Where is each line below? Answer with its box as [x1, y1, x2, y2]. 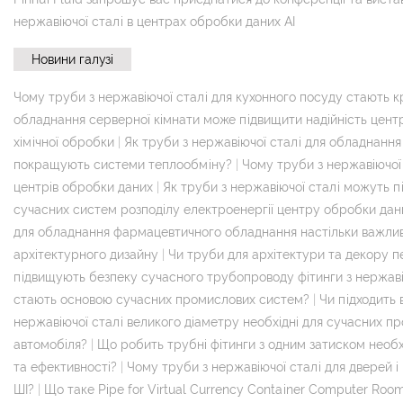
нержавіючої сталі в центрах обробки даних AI [13, 13, 295, 29]
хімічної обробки [13, 134, 114, 149]
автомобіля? [13, 336, 87, 352]
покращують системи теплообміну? [13, 157, 232, 172]
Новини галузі [31, 51, 113, 67]
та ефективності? [13, 359, 117, 374]
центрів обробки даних [13, 179, 153, 194]
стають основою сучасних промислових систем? [13, 291, 309, 307]
